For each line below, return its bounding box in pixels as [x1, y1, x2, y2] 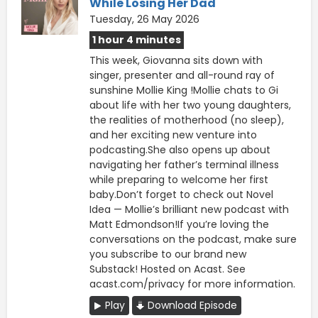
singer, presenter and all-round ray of [89, 67, 275, 82]
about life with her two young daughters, [89, 97, 291, 112]
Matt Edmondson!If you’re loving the [89, 216, 269, 231]
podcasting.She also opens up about [89, 142, 270, 157]
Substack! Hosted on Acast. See [89, 261, 246, 276]
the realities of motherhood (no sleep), [89, 112, 284, 127]
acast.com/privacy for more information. [89, 276, 295, 291]
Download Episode [148, 297, 237, 312]
